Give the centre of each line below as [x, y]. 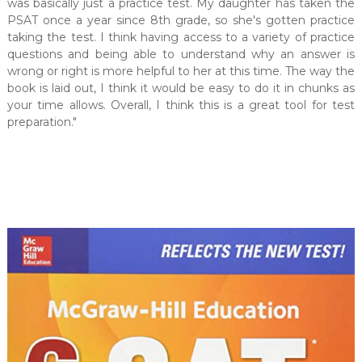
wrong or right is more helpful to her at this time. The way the [181, 72]
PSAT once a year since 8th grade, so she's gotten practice [181, 21]
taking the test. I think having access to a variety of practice [181, 38]
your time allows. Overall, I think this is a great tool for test [181, 105]
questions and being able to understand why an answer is [181, 55]
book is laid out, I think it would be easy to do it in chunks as [181, 88]
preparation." [42, 122]
